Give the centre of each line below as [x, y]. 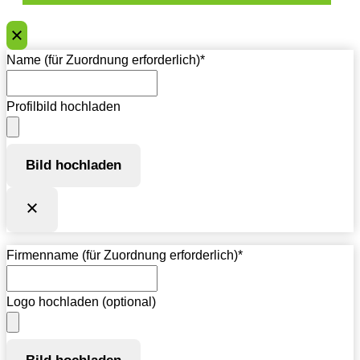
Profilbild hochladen [63, 106]
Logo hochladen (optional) [81, 301]
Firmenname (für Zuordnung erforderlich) [122, 255]
